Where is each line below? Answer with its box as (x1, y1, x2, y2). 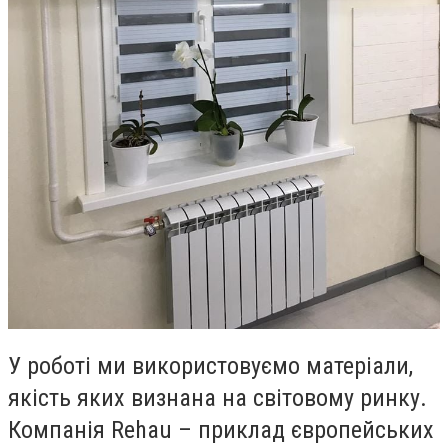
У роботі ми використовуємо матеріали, (8, 352, 413, 381)
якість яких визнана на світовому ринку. (8, 384, 427, 413)
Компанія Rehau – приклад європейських (8, 416, 434, 445)
